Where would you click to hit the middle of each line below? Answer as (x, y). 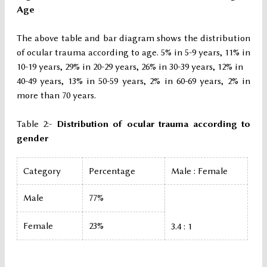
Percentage (112, 171)
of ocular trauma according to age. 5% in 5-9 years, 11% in (133, 53)
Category (42, 171)
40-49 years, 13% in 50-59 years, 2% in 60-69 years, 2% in (133, 81)
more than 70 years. (56, 96)
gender (32, 139)
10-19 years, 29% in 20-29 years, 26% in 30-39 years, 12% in (130, 67)
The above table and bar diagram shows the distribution (133, 38)
